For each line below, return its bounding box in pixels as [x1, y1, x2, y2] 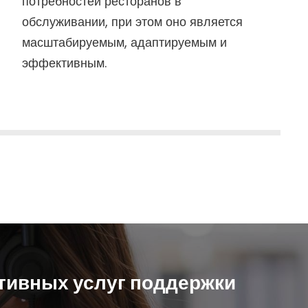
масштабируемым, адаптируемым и [21, 33, 227, 51]
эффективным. [21, 54, 107, 71]
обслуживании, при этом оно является [21, 12, 243, 30]
